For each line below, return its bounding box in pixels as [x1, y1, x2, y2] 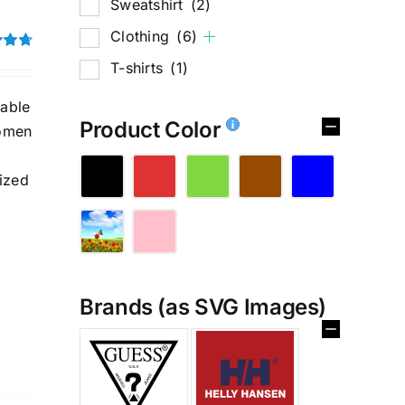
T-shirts [110, 58, 168, 77]
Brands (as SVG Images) [80, 293, 327, 320]
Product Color [80, 116, 226, 143]
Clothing [110, 26, 174, 45]
